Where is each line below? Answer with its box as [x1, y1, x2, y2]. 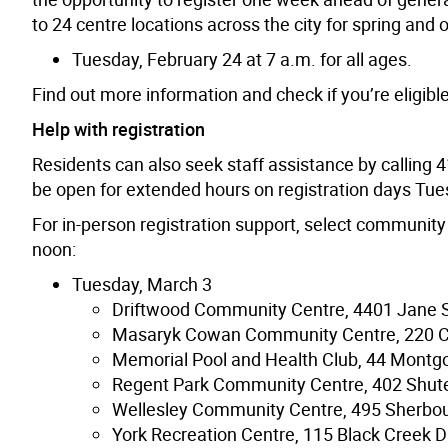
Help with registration [32, 116, 205, 141]
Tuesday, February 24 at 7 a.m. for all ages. [72, 46, 412, 71]
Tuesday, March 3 [72, 271, 212, 296]
